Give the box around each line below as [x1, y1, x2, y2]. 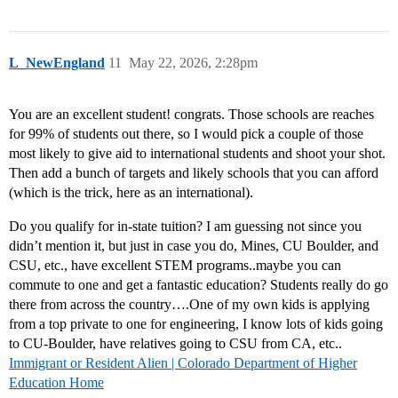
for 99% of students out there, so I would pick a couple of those [9, 126, 363, 142]
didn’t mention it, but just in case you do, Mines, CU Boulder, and [9, 238, 378, 254]
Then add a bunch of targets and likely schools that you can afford [9, 165, 378, 181]
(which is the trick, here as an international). [9, 185, 253, 201]
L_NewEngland [9, 55, 105, 71]
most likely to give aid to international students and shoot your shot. [9, 146, 386, 162]
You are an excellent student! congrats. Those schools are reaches [9, 107, 374, 123]
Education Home [9, 375, 104, 391]
